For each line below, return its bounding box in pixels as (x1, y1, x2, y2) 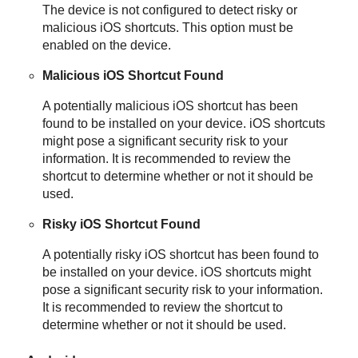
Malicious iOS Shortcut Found (42, 69, 225, 83)
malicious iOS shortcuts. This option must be (42, 21, 294, 35)
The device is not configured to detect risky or (42, 3, 298, 18)
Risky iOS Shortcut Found (42, 217, 201, 232)
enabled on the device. (42, 38, 172, 53)
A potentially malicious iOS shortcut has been (42, 99, 299, 113)
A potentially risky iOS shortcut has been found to (42, 248, 320, 262)
